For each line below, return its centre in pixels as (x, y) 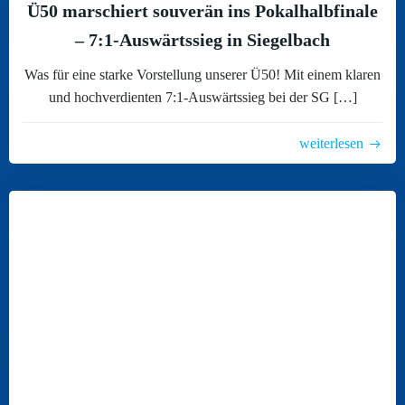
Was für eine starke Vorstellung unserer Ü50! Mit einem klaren (202, 75)
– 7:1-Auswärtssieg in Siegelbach (202, 40)
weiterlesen (331, 143)
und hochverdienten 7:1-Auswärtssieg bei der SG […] (202, 97)
